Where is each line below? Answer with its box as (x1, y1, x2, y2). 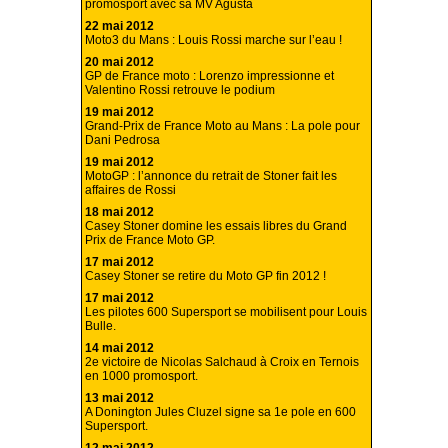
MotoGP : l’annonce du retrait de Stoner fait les (85, 169, 337, 184)
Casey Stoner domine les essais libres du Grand (85, 219, 347, 234)
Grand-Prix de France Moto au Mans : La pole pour (85, 119, 360, 134)
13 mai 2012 (85, 391, 154, 406)
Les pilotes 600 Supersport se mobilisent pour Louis (85, 305, 367, 320)
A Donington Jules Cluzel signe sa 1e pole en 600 (85, 405, 356, 420)
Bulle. (85, 319, 116, 334)
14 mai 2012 (85, 341, 154, 356)
